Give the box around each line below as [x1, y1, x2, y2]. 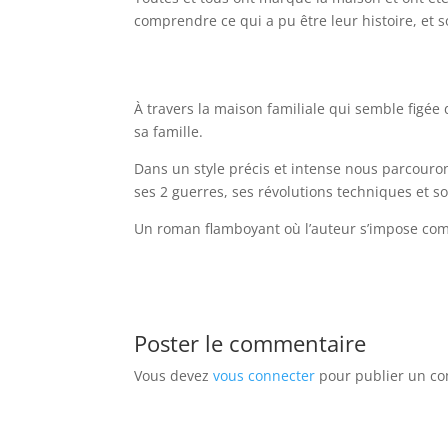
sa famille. [134, 121, 204, 141]
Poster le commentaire [134, 327, 367, 358]
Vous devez [134, 365, 214, 385]
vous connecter [213, 365, 316, 385]
